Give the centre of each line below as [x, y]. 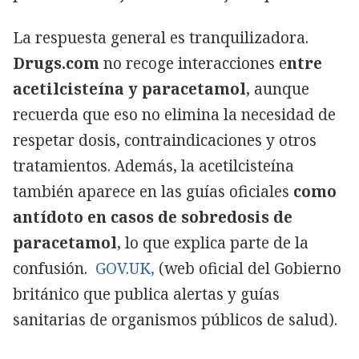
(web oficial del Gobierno [248, 268]
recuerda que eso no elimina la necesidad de [174, 114]
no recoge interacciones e [193, 63]
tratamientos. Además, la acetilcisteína [153, 165]
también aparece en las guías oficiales [153, 191]
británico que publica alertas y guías [146, 294]
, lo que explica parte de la [213, 242]
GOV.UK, [125, 268]
